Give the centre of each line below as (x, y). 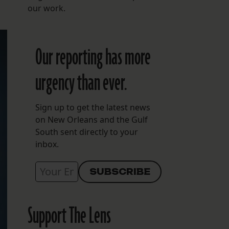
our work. (46, 8)
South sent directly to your (86, 132)
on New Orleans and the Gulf (91, 120)
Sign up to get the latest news (93, 108)
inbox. (47, 144)
